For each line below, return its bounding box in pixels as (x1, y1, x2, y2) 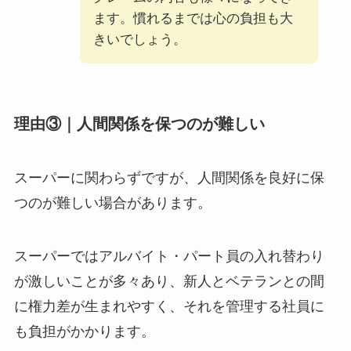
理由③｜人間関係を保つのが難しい (13, 114, 265, 132)
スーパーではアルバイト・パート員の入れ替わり (13, 248, 324, 264)
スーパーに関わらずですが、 (13, 170, 197, 186)
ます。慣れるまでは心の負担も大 (92, 11, 293, 27)
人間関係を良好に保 (197, 170, 324, 186)
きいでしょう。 (92, 32, 186, 48)
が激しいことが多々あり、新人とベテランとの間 (13, 273, 324, 289)
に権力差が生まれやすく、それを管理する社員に (13, 298, 324, 314)
